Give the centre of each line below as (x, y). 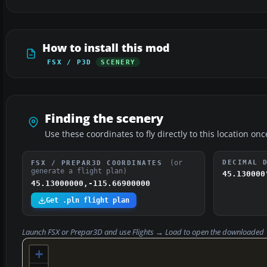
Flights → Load (157, 232)
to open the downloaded (224, 232)
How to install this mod (106, 48)
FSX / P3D (69, 62)
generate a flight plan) (79, 171)
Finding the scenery (104, 119)
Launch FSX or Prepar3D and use (77, 232)
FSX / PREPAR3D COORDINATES (99, 163)
